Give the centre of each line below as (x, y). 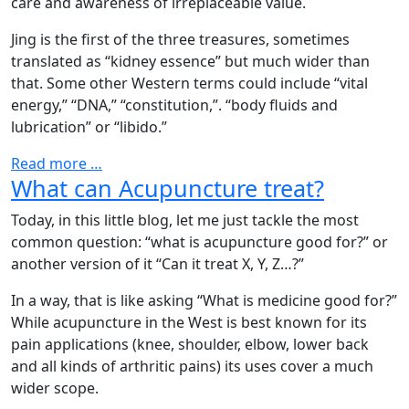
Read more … (57, 164)
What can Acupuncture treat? (168, 189)
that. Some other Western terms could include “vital (189, 84)
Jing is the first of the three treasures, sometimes (180, 40)
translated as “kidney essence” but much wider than (190, 62)
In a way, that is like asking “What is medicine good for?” (204, 301)
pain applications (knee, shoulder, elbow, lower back (190, 345)
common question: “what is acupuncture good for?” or (199, 242)
